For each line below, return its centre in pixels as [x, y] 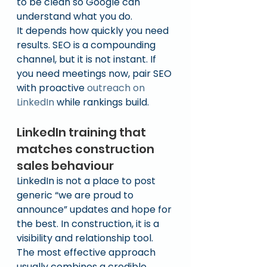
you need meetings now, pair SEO [95, 74]
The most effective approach [87, 252]
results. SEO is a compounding [87, 45]
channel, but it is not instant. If [88, 59]
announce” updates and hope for [95, 209]
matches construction [87, 149]
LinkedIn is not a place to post [87, 181]
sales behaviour [65, 166]
